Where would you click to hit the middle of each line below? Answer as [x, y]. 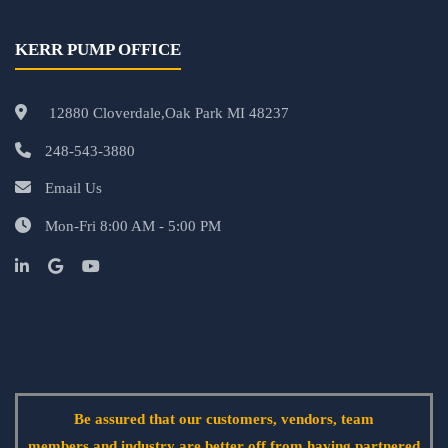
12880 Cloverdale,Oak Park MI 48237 [167, 113]
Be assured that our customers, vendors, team [224, 419]
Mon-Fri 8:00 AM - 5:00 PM [133, 225]
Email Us [73, 188]
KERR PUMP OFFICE [98, 49]
